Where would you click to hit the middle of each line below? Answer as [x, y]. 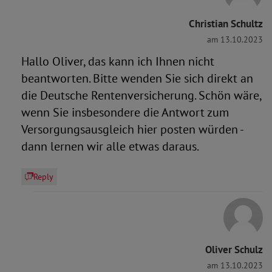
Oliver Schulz [234, 250]
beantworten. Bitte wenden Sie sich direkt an [137, 78]
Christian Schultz [226, 24]
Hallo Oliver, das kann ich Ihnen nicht [118, 61]
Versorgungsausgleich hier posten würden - [132, 129]
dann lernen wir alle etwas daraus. [110, 146]
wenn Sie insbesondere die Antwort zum [125, 112]
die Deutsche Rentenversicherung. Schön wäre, [141, 95]
